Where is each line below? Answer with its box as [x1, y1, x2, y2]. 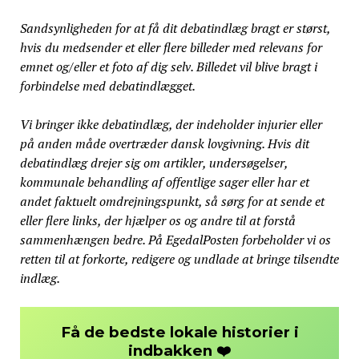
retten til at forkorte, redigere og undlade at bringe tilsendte [19, 250, 339, 268]
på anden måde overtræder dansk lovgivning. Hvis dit [19, 135, 309, 152]
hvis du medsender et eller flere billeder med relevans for [19, 38, 322, 56]
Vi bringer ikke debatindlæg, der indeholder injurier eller [19, 115, 322, 133]
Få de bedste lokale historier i [60, 323, 299, 341]
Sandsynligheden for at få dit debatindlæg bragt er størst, [19, 19, 330, 37]
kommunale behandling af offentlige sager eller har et [19, 173, 309, 191]
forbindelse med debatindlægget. [19, 77, 196, 95]
